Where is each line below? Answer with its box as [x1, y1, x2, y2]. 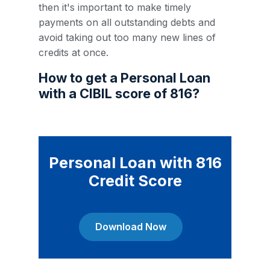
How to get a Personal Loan [39, 70, 210, 86]
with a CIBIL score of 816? [39, 86, 199, 101]
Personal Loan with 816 [48, 154, 222, 172]
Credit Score [88, 172, 182, 190]
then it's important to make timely [39, 1, 191, 13]
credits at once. [39, 46, 108, 58]
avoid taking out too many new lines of [39, 31, 216, 43]
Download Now [95, 221, 166, 233]
